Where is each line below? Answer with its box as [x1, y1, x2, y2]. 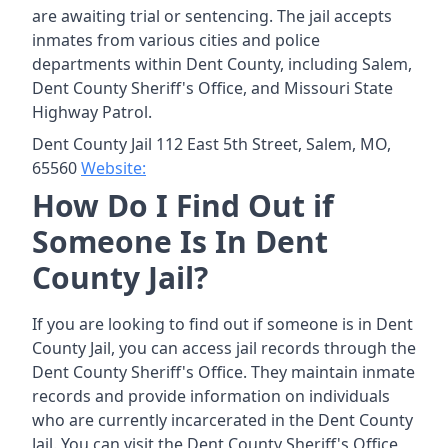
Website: [81, 157, 146, 179]
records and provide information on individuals [32, 385, 390, 407]
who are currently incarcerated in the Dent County [32, 409, 413, 431]
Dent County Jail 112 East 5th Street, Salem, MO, [32, 133, 391, 155]
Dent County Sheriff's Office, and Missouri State [32, 77, 393, 99]
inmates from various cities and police [32, 29, 320, 51]
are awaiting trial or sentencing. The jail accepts [32, 5, 392, 27]
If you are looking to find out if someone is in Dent [32, 313, 413, 335]
